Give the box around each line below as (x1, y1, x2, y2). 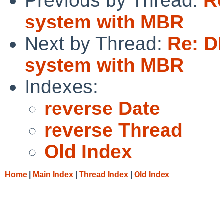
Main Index (33, 170, 73, 179)
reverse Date (44, 97, 160, 119)
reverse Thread (44, 119, 183, 140)
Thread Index (79, 170, 128, 179)
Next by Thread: (25, 32, 167, 54)
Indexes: (25, 76, 98, 97)
